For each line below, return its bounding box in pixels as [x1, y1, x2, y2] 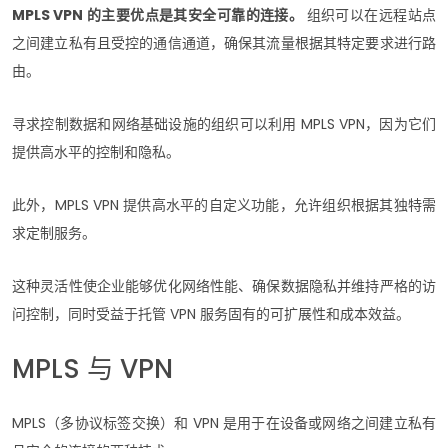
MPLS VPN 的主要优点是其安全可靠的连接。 [12, 4, 307, 25]
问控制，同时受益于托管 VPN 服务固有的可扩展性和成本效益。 [12, 303, 410, 324]
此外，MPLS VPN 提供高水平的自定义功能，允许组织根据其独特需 [12, 194, 436, 215]
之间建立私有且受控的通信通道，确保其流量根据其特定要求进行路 [12, 32, 436, 53]
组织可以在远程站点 [306, 4, 437, 25]
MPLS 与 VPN [12, 349, 173, 387]
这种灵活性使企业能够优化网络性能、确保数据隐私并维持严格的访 [12, 275, 436, 296]
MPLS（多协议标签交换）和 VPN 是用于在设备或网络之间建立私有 [12, 412, 436, 433]
